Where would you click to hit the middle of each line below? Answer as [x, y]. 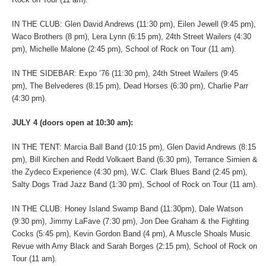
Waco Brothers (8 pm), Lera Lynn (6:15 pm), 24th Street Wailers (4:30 [132, 36]
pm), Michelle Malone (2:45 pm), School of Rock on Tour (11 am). [124, 49]
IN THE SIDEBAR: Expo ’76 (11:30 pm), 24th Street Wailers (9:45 [125, 73]
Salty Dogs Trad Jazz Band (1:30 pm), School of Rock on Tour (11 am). [135, 184]
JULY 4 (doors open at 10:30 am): [72, 122]
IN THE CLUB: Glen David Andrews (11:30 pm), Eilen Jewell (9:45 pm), [134, 24]
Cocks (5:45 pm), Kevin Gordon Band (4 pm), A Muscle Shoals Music [131, 233]
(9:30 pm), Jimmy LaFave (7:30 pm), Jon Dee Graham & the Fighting [130, 221]
